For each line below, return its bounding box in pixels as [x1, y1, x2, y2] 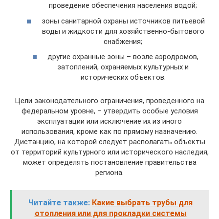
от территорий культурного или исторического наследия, [10, 148, 209, 157]
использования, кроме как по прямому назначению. [22, 127, 197, 136]
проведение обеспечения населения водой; [49, 1, 197, 10]
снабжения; [104, 37, 142, 46]
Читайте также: [28, 198, 90, 208]
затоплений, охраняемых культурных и [57, 63, 189, 72]
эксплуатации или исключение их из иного [37, 117, 182, 126]
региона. [95, 168, 124, 177]
